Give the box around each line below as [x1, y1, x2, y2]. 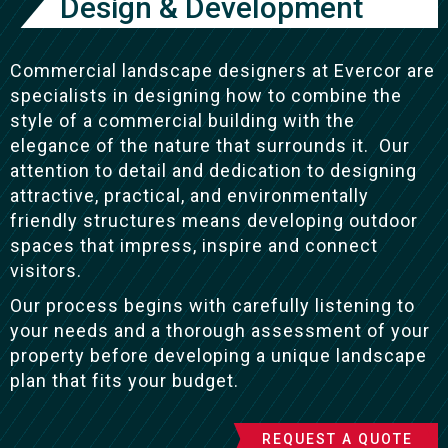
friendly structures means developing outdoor [10, 210, 418, 232]
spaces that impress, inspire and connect [10, 235, 378, 257]
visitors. [10, 260, 82, 282]
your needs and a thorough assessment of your [10, 320, 430, 342]
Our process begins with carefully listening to [10, 295, 415, 317]
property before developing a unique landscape [10, 345, 427, 367]
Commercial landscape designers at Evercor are [10, 60, 435, 82]
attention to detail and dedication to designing [10, 160, 417, 182]
